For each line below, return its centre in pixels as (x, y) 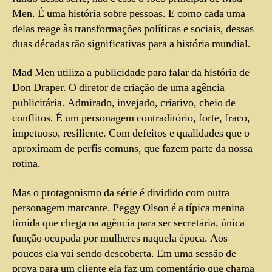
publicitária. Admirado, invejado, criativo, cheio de (124, 103)
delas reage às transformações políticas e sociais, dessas (133, 29)
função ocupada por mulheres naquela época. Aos (120, 238)
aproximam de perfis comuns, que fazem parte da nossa (132, 149)
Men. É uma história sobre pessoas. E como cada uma (129, 13)
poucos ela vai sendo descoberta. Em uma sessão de (124, 253)
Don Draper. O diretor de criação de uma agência (118, 88)
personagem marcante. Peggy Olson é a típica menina (128, 208)
